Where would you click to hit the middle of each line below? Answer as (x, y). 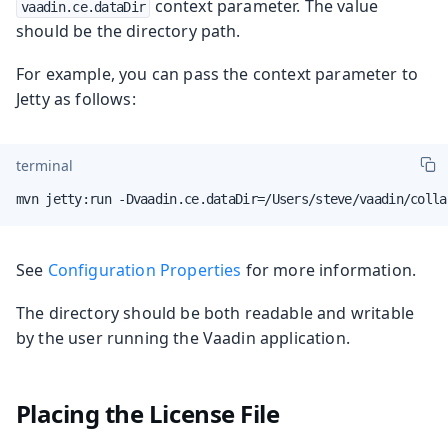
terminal (44, 166)
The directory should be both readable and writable (215, 312)
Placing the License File (147, 413)
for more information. (329, 269)
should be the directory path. (128, 30)
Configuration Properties (144, 269)
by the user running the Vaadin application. (183, 337)
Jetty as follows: (76, 98)
